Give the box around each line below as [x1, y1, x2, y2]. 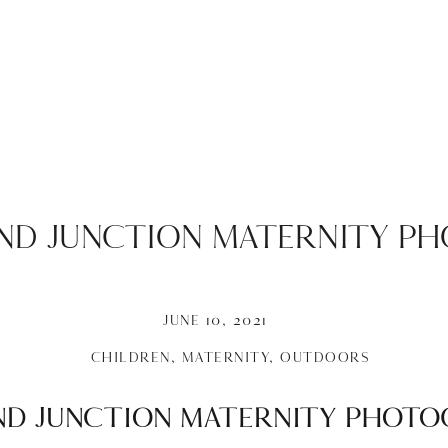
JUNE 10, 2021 [163, 314, 268, 329]
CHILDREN [90, 351, 171, 366]
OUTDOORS [280, 351, 371, 366]
